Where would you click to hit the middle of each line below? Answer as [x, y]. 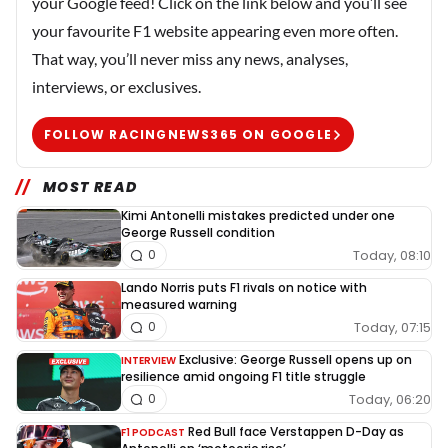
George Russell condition [198, 233]
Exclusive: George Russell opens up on [295, 360]
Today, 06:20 [390, 399]
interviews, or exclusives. [116, 87]
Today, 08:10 [392, 255]
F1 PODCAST [153, 433]
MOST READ [90, 187]
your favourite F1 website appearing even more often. [215, 31]
